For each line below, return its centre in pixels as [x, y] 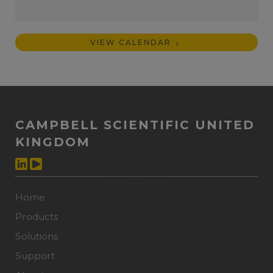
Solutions [37, 236]
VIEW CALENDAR [132, 42]
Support [35, 256]
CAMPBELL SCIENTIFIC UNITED [135, 125]
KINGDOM [53, 142]
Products [37, 217]
